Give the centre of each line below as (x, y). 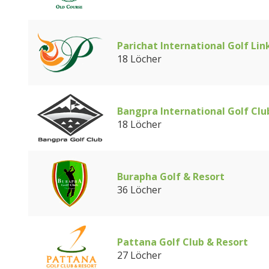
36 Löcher (139, 190)
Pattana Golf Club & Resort (183, 242)
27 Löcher (139, 255)
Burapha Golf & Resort (171, 177)
